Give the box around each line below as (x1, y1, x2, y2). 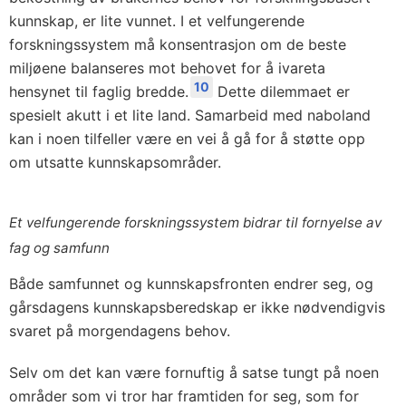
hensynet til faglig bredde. (9, 82, 188, 101)
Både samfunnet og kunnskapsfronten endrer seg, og (9, 275, 373, 293)
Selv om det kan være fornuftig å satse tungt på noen (9, 363, 379, 382)
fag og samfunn (9, 239, 110, 256)
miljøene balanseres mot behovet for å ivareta (9, 59, 325, 77)
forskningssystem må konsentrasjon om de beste (9, 35, 346, 53)
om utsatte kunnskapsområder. (9, 153, 221, 171)
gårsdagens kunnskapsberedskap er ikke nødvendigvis (9, 298, 385, 316)
